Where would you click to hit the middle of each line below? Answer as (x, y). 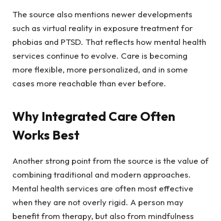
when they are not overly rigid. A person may (98, 202)
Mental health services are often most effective (103, 188)
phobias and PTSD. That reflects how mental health (109, 41)
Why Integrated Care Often (94, 116)
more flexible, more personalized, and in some (100, 69)
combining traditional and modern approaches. (102, 175)
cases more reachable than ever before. (89, 83)
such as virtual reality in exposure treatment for (103, 28)
